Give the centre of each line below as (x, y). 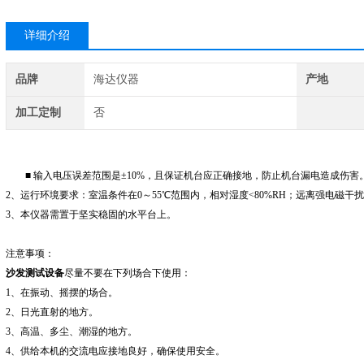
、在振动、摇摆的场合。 (64, 292)
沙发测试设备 (35, 273)
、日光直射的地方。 (54, 312)
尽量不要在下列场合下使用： (128, 273)
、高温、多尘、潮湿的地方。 (74, 331)
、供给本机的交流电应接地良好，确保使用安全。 (118, 351)
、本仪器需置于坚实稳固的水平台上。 (93, 214)
